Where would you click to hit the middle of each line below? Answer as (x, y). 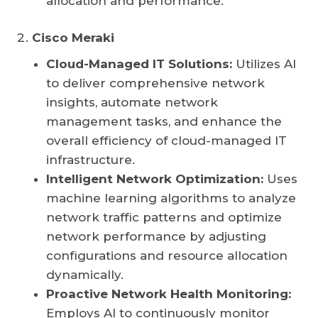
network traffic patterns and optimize (164, 218)
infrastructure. (91, 160)
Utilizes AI (264, 64)
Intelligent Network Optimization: (155, 179)
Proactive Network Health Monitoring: (169, 294)
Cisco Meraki (73, 38)
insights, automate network (132, 103)
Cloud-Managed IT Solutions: (139, 64)
